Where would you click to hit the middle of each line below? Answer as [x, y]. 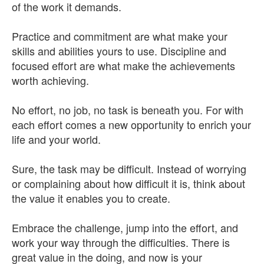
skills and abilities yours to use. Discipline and [119, 51]
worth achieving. [50, 80]
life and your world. [56, 139]
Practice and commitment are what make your [120, 36]
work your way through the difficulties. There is [121, 242]
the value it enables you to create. [91, 198]
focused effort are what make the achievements [123, 65]
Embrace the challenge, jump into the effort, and [125, 227]
